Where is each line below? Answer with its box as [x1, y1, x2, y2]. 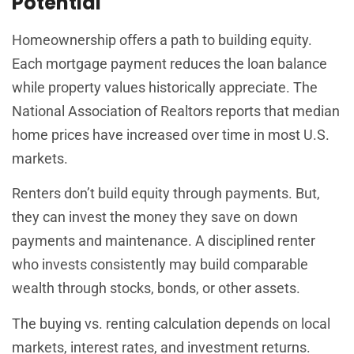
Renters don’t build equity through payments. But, [12, 185, 320, 202]
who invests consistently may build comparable [12, 256, 308, 273]
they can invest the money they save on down [12, 209, 298, 226]
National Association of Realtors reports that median [12, 103, 340, 120]
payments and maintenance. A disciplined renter [12, 232, 315, 250]
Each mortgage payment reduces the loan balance [12, 55, 327, 73]
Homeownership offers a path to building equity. [12, 32, 312, 49]
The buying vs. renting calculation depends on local [12, 314, 330, 332]
